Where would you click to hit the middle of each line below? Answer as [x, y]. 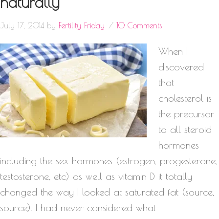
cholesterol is [185, 98]
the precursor [186, 113]
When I [173, 51]
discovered [181, 66]
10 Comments [139, 25]
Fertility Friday [82, 25]
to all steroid [185, 129]
